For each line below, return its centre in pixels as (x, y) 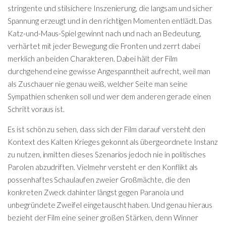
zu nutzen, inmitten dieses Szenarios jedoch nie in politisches (107, 154)
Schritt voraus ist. (36, 109)
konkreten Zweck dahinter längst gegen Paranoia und (96, 192)
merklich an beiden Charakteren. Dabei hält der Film (93, 58)
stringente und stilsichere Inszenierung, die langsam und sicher (110, 8)
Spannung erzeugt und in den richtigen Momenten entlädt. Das (110, 20)
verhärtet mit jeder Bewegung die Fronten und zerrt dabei (104, 46)
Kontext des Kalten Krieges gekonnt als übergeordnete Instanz (113, 142)
